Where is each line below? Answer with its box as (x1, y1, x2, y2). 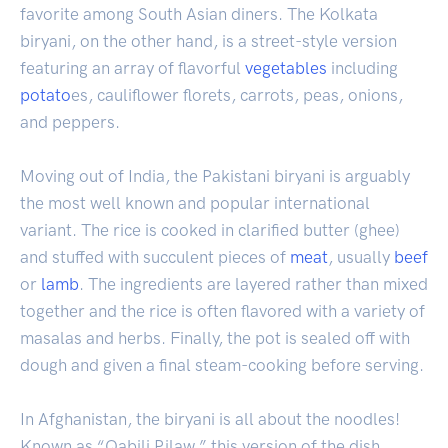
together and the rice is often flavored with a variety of (20, 300, 425, 321)
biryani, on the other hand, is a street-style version (20, 30, 397, 51)
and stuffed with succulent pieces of (20, 246, 290, 267)
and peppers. (20, 111, 120, 132)
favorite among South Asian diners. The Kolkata (20, 3, 378, 24)
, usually (328, 246, 394, 267)
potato (20, 84, 71, 105)
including (327, 57, 398, 78)
